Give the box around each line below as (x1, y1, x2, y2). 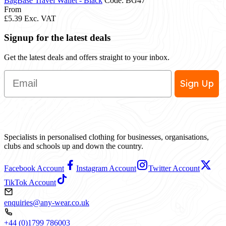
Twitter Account (148, 163, 200, 173)
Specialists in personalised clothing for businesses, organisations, (4, 132, 209, 141)
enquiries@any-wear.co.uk (4, 198, 89, 207)
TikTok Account (4, 178, 56, 187)
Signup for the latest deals (4, 32, 110, 43)
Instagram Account (76, 163, 136, 173)
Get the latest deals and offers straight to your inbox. (4, 52, 169, 62)
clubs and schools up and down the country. (4, 141, 143, 150)
